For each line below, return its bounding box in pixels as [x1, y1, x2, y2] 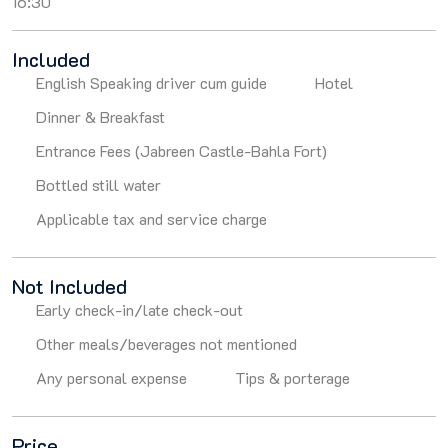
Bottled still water [36, 174, 161, 195]
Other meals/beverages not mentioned [36, 333, 297, 354]
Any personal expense [36, 367, 187, 388]
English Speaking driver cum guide [36, 72, 267, 93]
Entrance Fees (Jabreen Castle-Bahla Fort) [36, 140, 327, 161]
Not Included [12, 273, 127, 299]
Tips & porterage [235, 367, 350, 388]
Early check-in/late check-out [36, 299, 243, 320]
